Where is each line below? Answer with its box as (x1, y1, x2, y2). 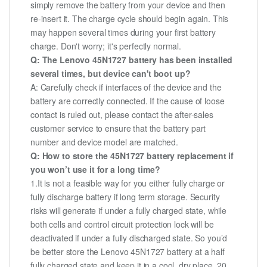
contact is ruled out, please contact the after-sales (30, 108, 213, 121)
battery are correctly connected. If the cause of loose (30, 95, 225, 107)
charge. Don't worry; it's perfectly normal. (30, 40, 181, 52)
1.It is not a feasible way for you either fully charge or (30, 177, 225, 190)
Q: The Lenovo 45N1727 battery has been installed (30, 54, 233, 66)
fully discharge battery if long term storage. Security (30, 191, 220, 203)
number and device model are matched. (30, 136, 178, 148)
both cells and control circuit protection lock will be (30, 218, 214, 231)
